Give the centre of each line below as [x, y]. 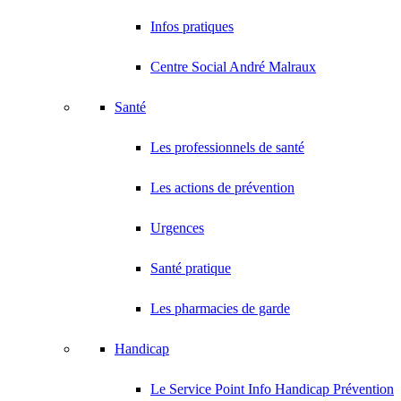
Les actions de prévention [222, 188]
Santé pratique [191, 268]
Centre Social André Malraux [233, 67]
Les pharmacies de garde [220, 308]
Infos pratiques [192, 26]
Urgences [177, 228]
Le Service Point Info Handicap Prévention [272, 389]
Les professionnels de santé [227, 147]
